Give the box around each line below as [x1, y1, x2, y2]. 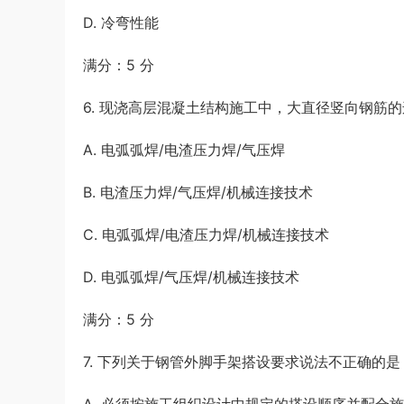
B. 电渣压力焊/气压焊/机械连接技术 [83, 183, 313, 201]
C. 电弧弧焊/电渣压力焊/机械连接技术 [83, 225, 329, 243]
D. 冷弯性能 [83, 14, 159, 32]
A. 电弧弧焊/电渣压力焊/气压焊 [83, 141, 285, 159]
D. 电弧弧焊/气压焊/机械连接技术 [83, 268, 299, 286]
